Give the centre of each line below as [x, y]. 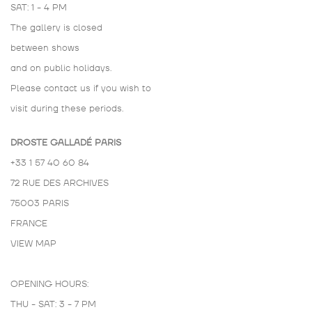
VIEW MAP [33, 243]
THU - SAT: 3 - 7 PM [53, 304]
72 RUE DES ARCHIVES [60, 183]
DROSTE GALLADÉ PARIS [66, 142]
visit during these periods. [67, 108]
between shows [45, 48]
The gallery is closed [56, 28]
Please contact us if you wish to [81, 88]
